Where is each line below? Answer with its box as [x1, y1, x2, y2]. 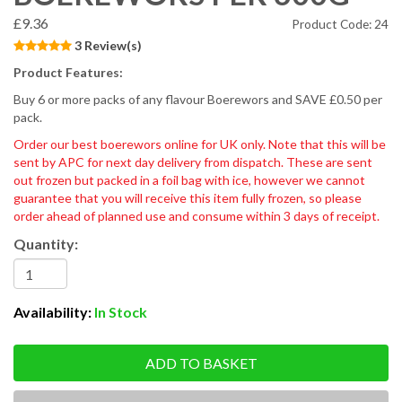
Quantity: [13, 235, 78, 252]
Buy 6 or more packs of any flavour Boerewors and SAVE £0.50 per [13, 92, 382, 107]
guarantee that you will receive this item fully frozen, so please [13, 190, 362, 205]
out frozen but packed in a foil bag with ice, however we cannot [13, 172, 365, 188]
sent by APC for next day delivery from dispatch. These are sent [13, 154, 372, 170]
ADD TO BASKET [144, 354, 258, 371]
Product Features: [13, 65, 123, 80]
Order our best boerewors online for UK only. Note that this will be [13, 136, 386, 152]
